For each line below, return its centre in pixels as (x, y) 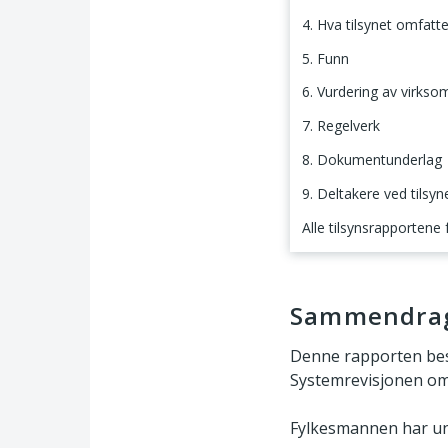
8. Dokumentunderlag (372, 159)
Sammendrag (348, 263)
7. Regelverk (341, 126)
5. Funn (325, 58)
